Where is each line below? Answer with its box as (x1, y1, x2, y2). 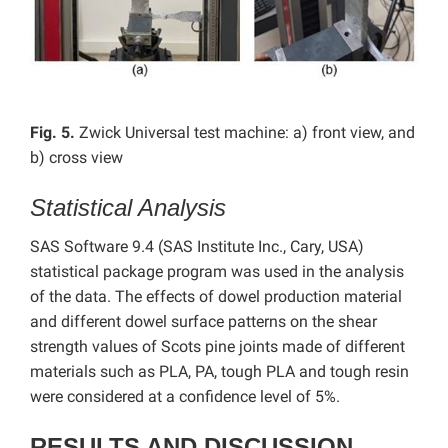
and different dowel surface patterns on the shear (30, 311, 377, 331)
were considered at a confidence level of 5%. (30, 386, 340, 406)
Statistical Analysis (30, 193, 226, 221)
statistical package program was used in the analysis (30, 261, 404, 281)
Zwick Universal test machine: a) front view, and (79, 122, 415, 142)
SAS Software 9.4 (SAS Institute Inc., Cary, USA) (30, 236, 364, 256)
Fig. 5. (30, 122, 79, 142)
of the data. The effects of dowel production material (30, 286, 402, 306)
